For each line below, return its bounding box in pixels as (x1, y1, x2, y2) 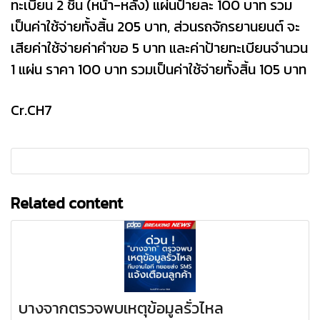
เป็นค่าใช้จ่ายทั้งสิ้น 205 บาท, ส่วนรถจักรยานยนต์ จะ (11, 15, 300, 37)
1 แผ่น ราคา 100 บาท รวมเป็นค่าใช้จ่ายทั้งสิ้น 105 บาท (11, 58, 306, 80)
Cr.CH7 (11, 99, 52, 121)
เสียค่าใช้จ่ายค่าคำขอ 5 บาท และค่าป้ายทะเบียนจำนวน (11, 36, 308, 59)
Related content (11, 191, 123, 215)
